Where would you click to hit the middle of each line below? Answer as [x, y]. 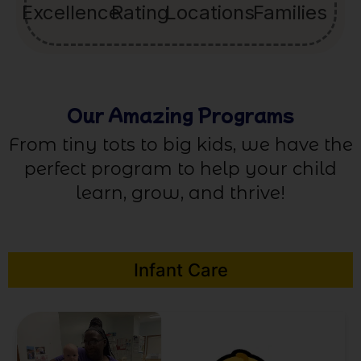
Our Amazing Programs [180, 113]
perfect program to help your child [180, 168]
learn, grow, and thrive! [180, 193]
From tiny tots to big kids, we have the [180, 144]
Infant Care [180, 270]
